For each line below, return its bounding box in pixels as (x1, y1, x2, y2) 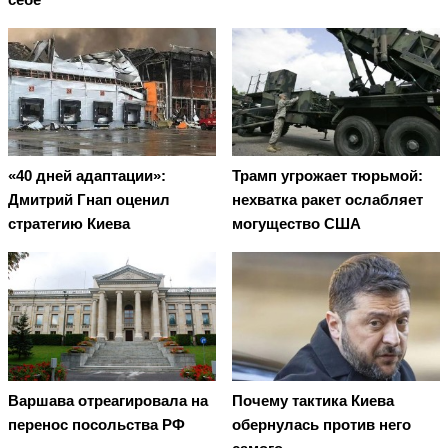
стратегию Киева (8, 215, 130, 233)
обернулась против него (232, 415, 411, 433)
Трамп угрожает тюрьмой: (232, 167, 423, 185)
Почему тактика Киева (232, 391, 394, 409)
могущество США (232, 215, 361, 233)
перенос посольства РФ (8, 415, 185, 433)
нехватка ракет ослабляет (232, 191, 423, 209)
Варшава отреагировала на (8, 391, 208, 409)
